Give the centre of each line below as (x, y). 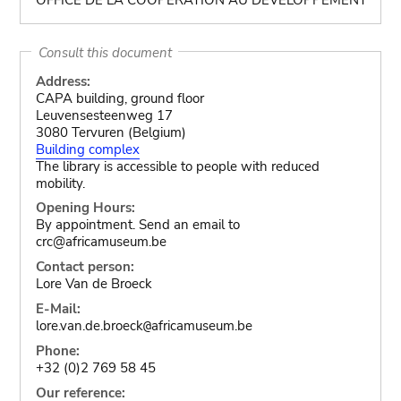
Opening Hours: (85, 208)
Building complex (87, 149)
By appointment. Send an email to (137, 225)
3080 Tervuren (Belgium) (111, 132)
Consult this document (105, 52)
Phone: (57, 351)
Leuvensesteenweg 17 (104, 115)
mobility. (60, 183)
